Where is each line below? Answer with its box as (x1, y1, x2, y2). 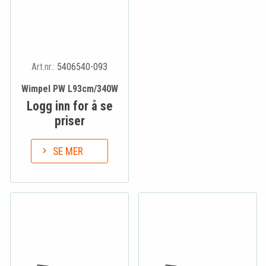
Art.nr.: (31, 61, 57, 73)
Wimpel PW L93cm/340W (21, 83, 118, 95)
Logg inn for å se (26, 99, 113, 114)
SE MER (53, 145, 84, 157)
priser (54, 113, 85, 129)
